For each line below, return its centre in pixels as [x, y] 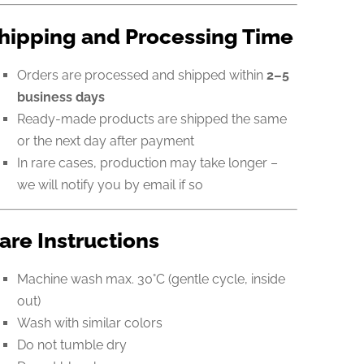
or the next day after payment [105, 141]
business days [61, 97]
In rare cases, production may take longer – [147, 162]
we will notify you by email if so [110, 184]
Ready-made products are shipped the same [152, 119]
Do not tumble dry [71, 345]
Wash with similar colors [89, 323]
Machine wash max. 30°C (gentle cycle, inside [151, 279]
